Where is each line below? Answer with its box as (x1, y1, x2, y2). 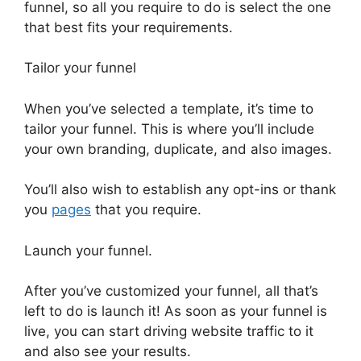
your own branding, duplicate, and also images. (24, 140, 332, 157)
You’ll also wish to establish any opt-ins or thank (24, 181, 336, 198)
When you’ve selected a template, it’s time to (24, 100, 313, 117)
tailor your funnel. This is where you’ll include (24, 120, 314, 137)
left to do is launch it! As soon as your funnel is (24, 303, 327, 320)
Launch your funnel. (24, 242, 152, 259)
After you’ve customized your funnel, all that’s (24, 283, 318, 300)
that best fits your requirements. (24, 19, 233, 35)
